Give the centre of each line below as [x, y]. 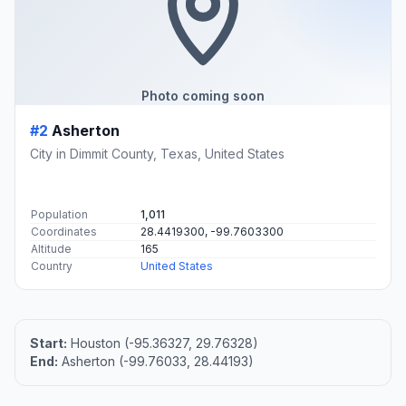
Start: [48, 343]
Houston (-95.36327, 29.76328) [163, 343]
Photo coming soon [203, 95]
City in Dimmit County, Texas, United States [157, 153]
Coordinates [64, 231]
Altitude [51, 248]
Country [52, 266]
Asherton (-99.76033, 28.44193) [156, 361]
